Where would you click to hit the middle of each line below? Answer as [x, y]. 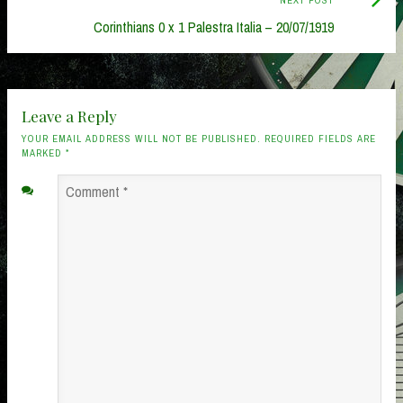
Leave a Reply [69, 116]
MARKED [44, 152]
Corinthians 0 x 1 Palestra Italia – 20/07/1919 [213, 27]
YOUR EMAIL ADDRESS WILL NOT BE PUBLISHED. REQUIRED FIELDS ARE [199, 138]
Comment [54, 190]
